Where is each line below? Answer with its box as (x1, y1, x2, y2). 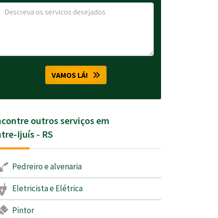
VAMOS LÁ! (52, 70, 92, 80)
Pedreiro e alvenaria (11, 161, 82, 172)
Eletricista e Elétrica (11, 182, 83, 194)
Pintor (11, 204, 34, 216)
